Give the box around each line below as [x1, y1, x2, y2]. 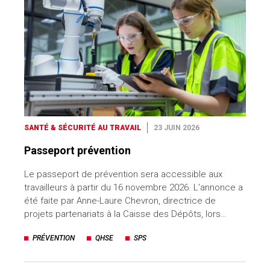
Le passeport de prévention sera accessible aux [24, 168, 222, 180]
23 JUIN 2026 [154, 123, 199, 132]
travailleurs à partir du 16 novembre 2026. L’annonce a [24, 181, 243, 193]
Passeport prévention [24, 143, 131, 157]
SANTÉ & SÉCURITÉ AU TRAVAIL [24, 123, 141, 132]
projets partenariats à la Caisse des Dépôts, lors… [24, 208, 227, 219]
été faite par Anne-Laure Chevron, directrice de [24, 195, 216, 206]
